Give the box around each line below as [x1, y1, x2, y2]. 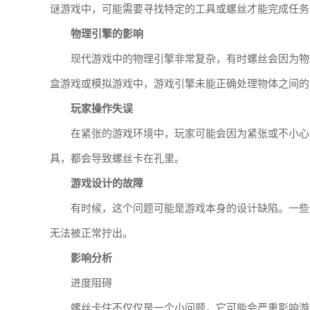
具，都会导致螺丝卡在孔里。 [50, 153, 185, 164]
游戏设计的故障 [71, 178, 143, 189]
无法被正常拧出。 [50, 228, 133, 239]
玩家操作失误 [71, 103, 133, 114]
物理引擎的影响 [71, 28, 143, 39]
